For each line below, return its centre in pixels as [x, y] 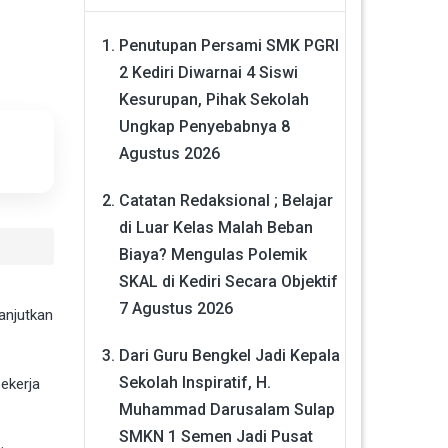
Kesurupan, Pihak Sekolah [213, 99]
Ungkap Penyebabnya [197, 126]
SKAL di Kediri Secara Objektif [228, 281]
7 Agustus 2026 [175, 308]
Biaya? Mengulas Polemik [212, 254]
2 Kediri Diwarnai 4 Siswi [208, 72]
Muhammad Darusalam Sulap [226, 409]
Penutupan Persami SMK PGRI [228, 45]
